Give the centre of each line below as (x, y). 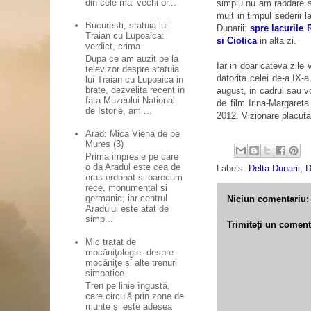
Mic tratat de (111, 242)
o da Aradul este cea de (133, 167)
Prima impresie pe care (132, 156)
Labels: (233, 168)
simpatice (105, 273)
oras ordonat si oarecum (134, 177)
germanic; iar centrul (127, 198)
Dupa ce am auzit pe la (132, 59)
